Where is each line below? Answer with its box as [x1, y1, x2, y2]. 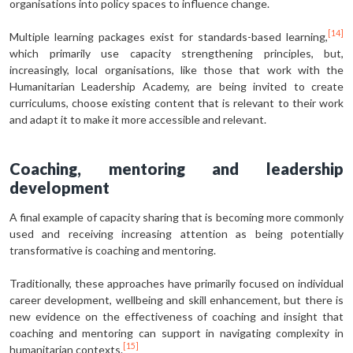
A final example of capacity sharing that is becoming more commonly [9, 210, 344, 224]
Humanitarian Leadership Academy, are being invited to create [9, 79, 344, 93]
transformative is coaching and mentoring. [9, 243, 216, 257]
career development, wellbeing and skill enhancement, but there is [9, 292, 344, 307]
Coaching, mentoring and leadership [9, 158, 344, 178]
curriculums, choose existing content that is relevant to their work [9, 95, 344, 110]
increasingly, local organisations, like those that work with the [9, 62, 344, 76]
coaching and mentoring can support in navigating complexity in [9, 325, 344, 340]
